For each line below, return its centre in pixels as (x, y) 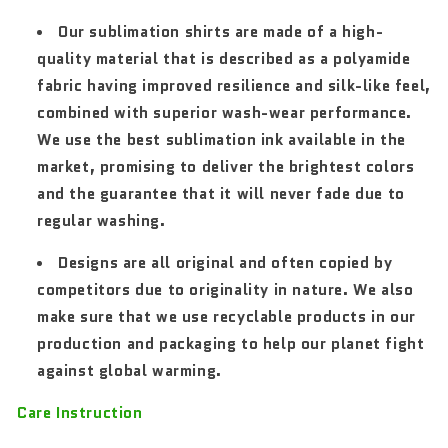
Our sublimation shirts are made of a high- (221, 31)
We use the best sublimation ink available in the (221, 139)
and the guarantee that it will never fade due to (221, 193)
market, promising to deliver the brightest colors (226, 166)
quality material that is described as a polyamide (224, 58)
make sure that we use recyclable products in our (226, 316)
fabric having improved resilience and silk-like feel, (234, 85)
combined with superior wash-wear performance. (225, 112)
